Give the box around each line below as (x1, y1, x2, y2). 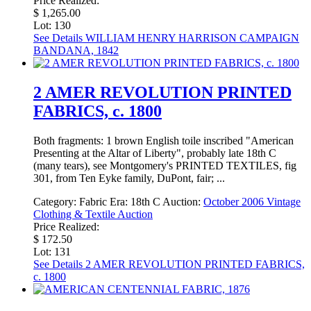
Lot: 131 (33, 245, 71, 258)
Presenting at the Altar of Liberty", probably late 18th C (33, 146, 276, 159)
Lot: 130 (33, 19, 71, 31)
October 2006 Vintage (203, 195, 301, 208)
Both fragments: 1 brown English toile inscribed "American (33, 134, 294, 146)
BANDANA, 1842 (33, 44, 119, 56)
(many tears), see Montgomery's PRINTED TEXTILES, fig (33, 159, 296, 171)
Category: (33, 195, 79, 208)
